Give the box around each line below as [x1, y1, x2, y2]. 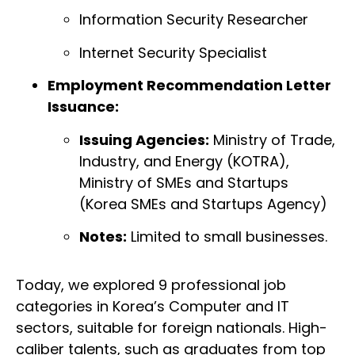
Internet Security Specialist [79, 42, 267, 63]
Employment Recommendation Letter [48, 75, 331, 96]
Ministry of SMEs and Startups [79, 172, 288, 193]
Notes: [79, 226, 127, 246]
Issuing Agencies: [79, 129, 209, 150]
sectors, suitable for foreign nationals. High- [16, 318, 327, 338]
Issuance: [48, 97, 119, 117]
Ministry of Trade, [209, 129, 335, 150]
